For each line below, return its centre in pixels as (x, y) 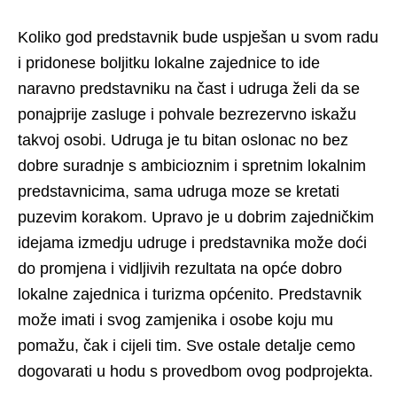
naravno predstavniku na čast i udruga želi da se (189, 89)
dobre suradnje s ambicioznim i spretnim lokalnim (192, 166)
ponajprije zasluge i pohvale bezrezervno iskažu (187, 114)
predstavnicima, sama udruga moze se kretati (179, 191)
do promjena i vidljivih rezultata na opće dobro (180, 269)
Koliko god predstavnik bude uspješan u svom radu (198, 37)
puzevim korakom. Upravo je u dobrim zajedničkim (196, 217)
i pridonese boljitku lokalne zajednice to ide (169, 63)
